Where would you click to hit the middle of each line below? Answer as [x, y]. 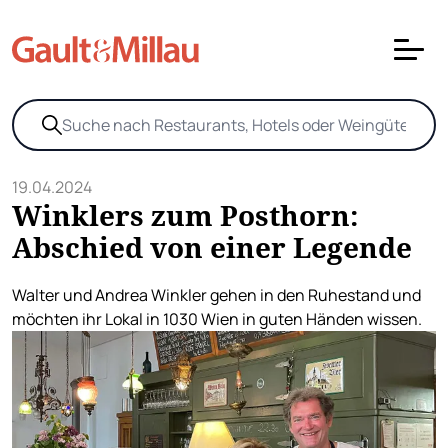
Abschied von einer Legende [212, 247]
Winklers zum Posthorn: [185, 215]
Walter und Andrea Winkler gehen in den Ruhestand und [216, 295]
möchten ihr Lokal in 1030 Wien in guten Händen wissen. [217, 319]
